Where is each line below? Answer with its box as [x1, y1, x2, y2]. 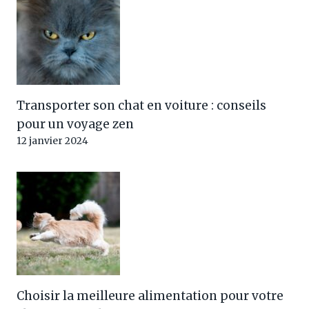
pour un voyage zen [17, 116, 134, 132]
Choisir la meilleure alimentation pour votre [17, 288, 283, 303]
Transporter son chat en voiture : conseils [17, 97, 266, 113]
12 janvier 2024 [17, 134, 88, 147]
